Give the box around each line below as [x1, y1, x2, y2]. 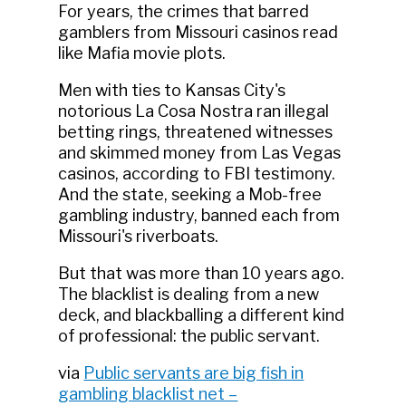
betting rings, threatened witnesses [58, 121, 333, 141]
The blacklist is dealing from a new [58, 284, 320, 304]
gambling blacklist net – [58, 383, 238, 403]
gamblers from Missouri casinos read [58, 22, 339, 42]
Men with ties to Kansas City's [58, 80, 286, 100]
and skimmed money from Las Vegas [58, 142, 342, 162]
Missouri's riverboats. [58, 226, 219, 246]
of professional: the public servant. [58, 325, 321, 345]
